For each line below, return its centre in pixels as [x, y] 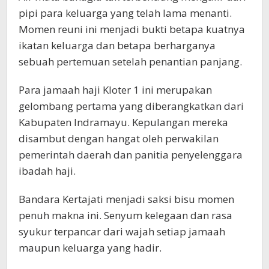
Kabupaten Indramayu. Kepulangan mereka [123, 122]
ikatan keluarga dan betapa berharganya [117, 46]
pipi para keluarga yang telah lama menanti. [125, 13]
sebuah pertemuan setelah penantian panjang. [130, 62]
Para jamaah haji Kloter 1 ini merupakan [115, 90]
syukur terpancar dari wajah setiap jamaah [122, 232]
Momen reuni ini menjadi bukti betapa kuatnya [132, 29]
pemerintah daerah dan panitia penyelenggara [131, 155]
